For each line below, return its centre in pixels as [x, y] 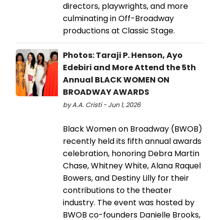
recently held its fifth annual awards [132, 141]
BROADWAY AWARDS [106, 92]
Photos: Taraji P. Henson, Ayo [123, 55]
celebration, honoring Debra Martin [131, 153]
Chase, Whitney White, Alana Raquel [132, 165]
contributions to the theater [117, 190]
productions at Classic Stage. [119, 30]
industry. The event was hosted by [129, 202]
